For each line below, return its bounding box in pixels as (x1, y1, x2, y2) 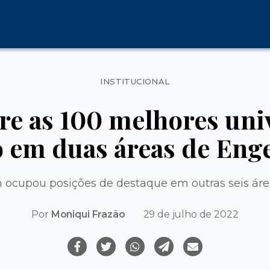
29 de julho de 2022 (143, 208, 239, 220)
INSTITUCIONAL (100, 77, 170, 86)
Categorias (134, 70, 192, 83)
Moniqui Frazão (51, 208, 125, 220)
